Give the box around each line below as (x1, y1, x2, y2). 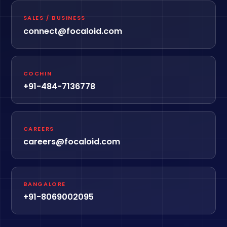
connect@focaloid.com (23, 25, 122, 37)
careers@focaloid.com (23, 135, 120, 147)
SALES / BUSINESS (23, 14, 86, 22)
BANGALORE (23, 179, 66, 188)
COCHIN (23, 69, 52, 78)
